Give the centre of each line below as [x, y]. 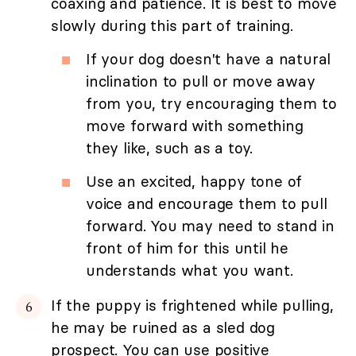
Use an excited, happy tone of [194, 181]
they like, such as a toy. [170, 147]
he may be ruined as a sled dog [163, 327]
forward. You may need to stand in [210, 225]
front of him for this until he [188, 248]
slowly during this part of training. [172, 25]
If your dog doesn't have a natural [209, 58]
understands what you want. [190, 270]
